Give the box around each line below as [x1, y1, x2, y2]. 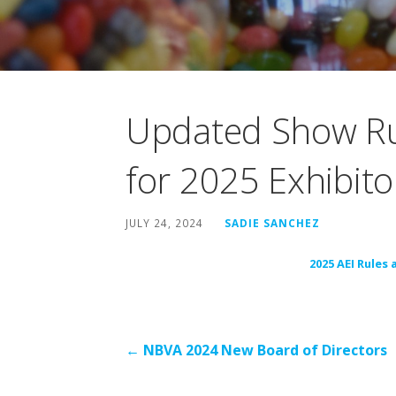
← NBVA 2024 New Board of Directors [126, 339, 387, 360]
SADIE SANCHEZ [225, 215, 320, 230]
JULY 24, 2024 [126, 215, 203, 230]
